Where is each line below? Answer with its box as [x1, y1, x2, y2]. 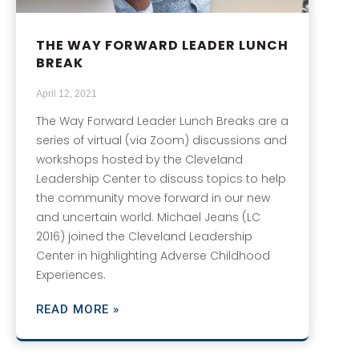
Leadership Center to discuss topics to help [36, 170, 286, 187]
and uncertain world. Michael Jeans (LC [36, 208, 260, 225]
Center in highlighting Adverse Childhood [36, 247, 270, 264]
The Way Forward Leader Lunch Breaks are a [36, 112, 288, 129]
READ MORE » [36, 301, 119, 317]
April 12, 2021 [36, 87, 97, 99]
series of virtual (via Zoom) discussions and [36, 131, 287, 148]
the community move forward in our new [36, 189, 270, 206]
